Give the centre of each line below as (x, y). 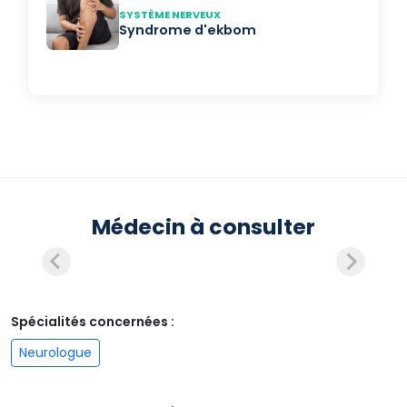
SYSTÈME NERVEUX (170, 15)
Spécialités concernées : (93, 322)
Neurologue (55, 352)
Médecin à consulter (203, 227)
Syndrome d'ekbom (188, 30)
